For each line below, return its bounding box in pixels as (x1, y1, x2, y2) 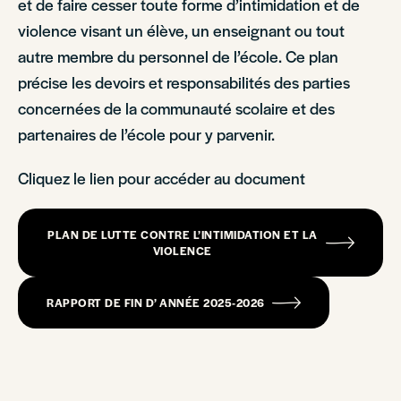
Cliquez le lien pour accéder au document (18, 166, 305, 189)
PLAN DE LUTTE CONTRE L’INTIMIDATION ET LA (47, 226, 318, 243)
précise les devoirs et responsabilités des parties (18, 71, 350, 93)
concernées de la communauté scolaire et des (18, 97, 335, 119)
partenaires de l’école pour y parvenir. (18, 123, 275, 145)
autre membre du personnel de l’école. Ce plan (18, 45, 338, 67)
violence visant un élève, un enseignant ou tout (18, 19, 345, 41)
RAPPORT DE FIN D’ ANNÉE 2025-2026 (47, 294, 265, 311)
